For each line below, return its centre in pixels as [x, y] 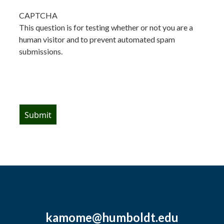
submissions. [41, 51]
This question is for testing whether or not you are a [106, 27]
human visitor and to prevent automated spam [97, 39]
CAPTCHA [38, 15]
